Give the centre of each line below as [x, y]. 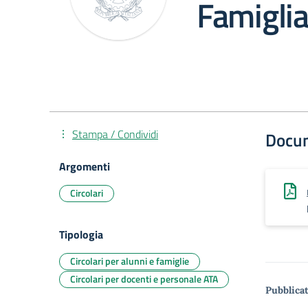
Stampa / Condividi [115, 134]
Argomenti [85, 166]
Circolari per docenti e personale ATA [144, 279]
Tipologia [81, 234]
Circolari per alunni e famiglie [130, 261]
